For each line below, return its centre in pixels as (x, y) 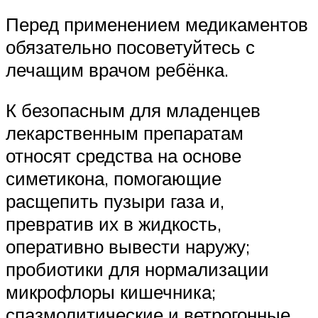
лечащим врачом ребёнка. (117, 69)
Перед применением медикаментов (157, 24)
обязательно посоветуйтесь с (130, 46)
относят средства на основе (124, 156)
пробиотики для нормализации (137, 269)
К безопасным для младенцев (133, 110)
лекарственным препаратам (125, 133)
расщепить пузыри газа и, (115, 201)
